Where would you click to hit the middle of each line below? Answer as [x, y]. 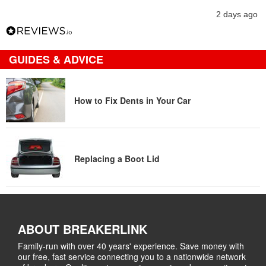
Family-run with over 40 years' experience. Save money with [131, 246]
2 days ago [237, 14]
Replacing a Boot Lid [117, 158]
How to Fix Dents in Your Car [132, 100]
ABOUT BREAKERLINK [83, 229]
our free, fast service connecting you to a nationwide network [132, 256]
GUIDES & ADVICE [56, 59]
